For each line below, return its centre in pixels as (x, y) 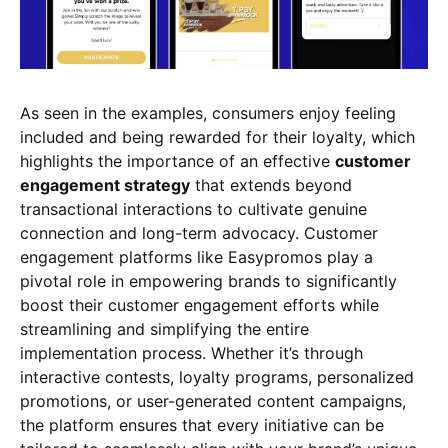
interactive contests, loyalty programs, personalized (217, 377)
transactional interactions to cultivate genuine (193, 209)
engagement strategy (105, 185)
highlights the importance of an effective (177, 161)
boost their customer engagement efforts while (199, 305)
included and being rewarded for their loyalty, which (217, 137)
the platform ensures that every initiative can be (202, 425)
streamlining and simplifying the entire (164, 329)
